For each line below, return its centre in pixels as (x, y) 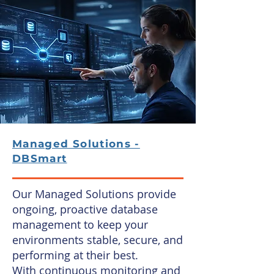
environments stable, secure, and (98, 240)
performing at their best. (75, 255)
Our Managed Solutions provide (94, 194)
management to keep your (80, 224)
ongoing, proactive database (85, 209)
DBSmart (40, 158)
